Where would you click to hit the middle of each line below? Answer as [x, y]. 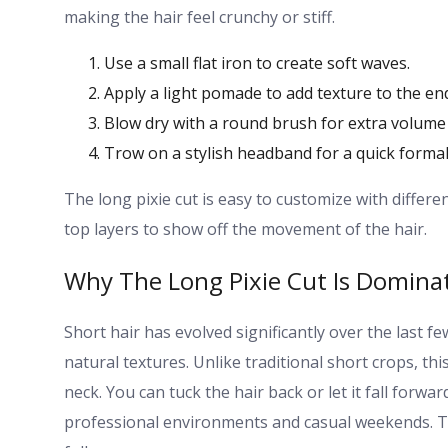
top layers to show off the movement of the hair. [245, 228]
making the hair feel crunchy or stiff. [199, 16]
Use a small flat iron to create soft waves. [257, 62]
